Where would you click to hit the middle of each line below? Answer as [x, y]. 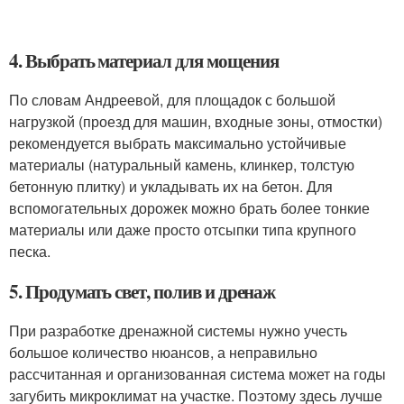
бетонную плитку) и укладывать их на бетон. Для [171, 186]
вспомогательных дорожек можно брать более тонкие [189, 208]
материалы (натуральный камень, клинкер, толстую [182, 165]
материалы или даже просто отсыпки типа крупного [183, 230]
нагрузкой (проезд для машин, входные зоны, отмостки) [196, 121]
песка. [30, 251]
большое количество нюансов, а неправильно [163, 352]
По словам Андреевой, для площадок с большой [172, 100]
